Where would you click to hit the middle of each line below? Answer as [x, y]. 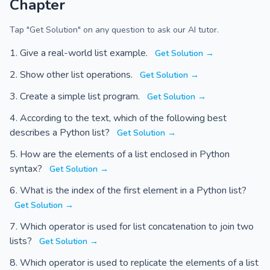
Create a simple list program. [81, 96]
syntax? [27, 169]
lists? [22, 241]
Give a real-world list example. [85, 53]
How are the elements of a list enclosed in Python [125, 154]
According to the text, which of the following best [123, 118]
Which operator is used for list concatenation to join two [137, 227]
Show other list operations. [77, 75]
